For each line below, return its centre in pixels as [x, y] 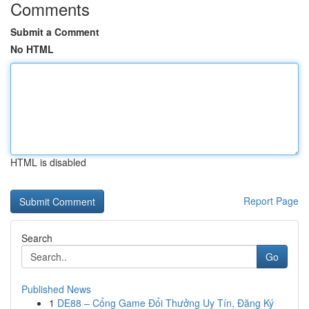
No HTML [32, 49]
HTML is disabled [48, 162]
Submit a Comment [55, 32]
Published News [56, 289]
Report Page [271, 201]
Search [37, 238]
